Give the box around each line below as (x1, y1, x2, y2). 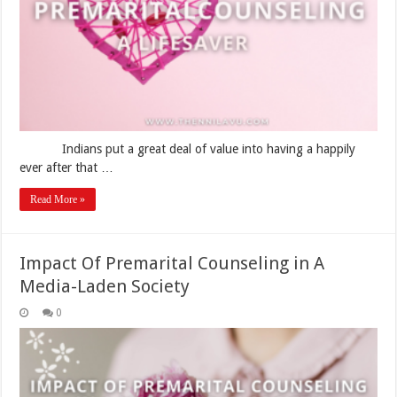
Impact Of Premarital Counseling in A (19, 252, 325, 274)
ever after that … (19, 160, 114, 175)
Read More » (30, 192, 86, 206)
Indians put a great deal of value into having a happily (19, 141, 356, 156)
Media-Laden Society (19, 275, 191, 297)
